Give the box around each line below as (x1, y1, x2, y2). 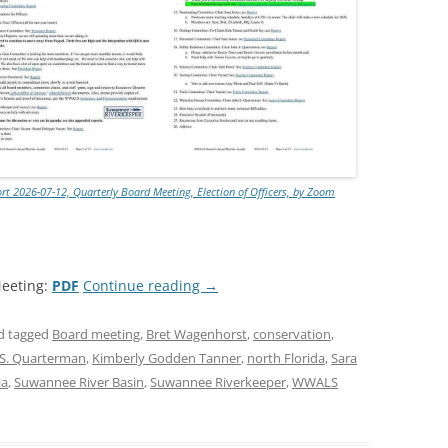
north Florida (247, 349, 325, 367)
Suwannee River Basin (14, 373, 144, 391)
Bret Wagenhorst (146, 325, 247, 343)
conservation (253, 325, 331, 343)
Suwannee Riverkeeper (150, 373, 286, 391)
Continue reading (83, 276, 204, 295)
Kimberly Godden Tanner (92, 349, 241, 367)
